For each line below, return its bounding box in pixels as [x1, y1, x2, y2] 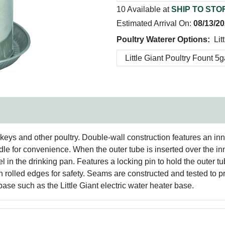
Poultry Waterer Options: [117, 35, 210, 44]
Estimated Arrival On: [117, 19, 193, 28]
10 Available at [117, 5, 171, 14]
